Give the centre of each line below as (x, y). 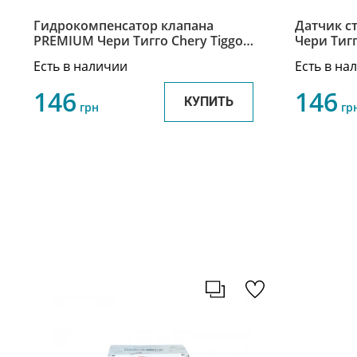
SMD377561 (69, 56)
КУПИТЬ (208, 102)
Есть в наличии (80, 67)
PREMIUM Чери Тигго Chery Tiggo (138, 41)
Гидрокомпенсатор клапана (124, 26)
